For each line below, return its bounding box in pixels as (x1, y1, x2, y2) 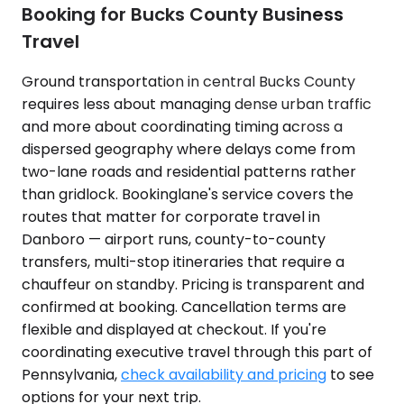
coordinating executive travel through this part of (22, 341, 372, 363)
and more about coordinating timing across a (22, 115, 343, 137)
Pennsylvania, (22, 363, 121, 385)
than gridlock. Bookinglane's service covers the (22, 183, 353, 205)
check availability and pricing (121, 363, 326, 385)
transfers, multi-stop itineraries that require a (22, 251, 344, 272)
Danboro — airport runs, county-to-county (22, 228, 326, 250)
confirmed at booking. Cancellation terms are (22, 296, 346, 317)
